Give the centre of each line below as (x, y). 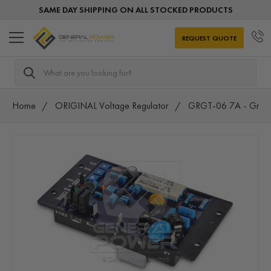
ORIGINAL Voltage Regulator (112, 105)
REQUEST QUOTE (209, 38)
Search (28, 66)
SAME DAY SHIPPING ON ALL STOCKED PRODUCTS (135, 10)
